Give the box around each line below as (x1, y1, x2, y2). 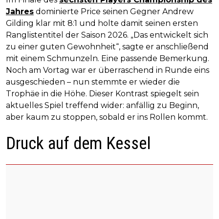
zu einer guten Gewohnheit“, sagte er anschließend (6, 42, 209, 52)
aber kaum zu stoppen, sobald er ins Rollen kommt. (6, 112, 208, 122)
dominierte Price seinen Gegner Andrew (34, 7, 194, 17)
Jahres (6, 7, 34, 17)
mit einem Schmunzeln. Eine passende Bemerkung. (6, 54, 209, 64)
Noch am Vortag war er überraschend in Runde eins (6, 66, 209, 75)
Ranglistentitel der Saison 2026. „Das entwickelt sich (6, 30, 208, 40)
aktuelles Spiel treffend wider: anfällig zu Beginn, (6, 101, 199, 110)
